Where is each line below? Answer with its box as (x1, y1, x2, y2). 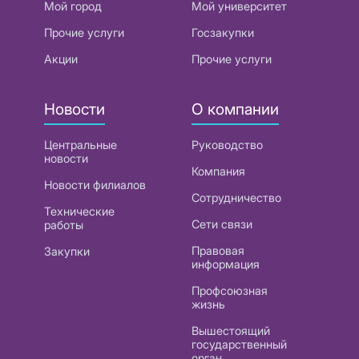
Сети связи (192, 217, 252, 232)
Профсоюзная (192, 284, 268, 298)
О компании (192, 99, 279, 119)
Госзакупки (192, 25, 254, 39)
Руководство (192, 138, 263, 152)
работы (44, 218, 83, 232)
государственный (192, 337, 287, 352)
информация (192, 257, 260, 272)
